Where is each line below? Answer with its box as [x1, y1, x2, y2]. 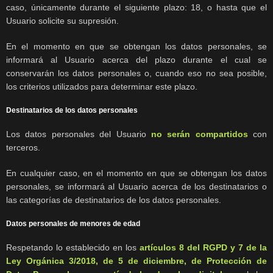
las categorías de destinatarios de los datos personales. [6, 195, 221, 205]
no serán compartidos [146, 129, 248, 140]
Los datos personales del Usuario [6, 129, 146, 140]
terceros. [6, 143, 40, 153]
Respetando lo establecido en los [6, 243, 140, 253]
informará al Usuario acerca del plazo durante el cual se [6, 55, 267, 65]
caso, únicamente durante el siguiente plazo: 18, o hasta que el [6, 2, 267, 13]
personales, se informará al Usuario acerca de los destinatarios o [6, 182, 267, 192]
